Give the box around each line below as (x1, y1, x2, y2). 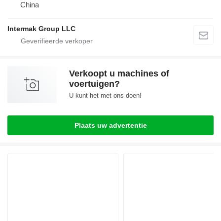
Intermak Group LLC (7, 24, 75, 33)
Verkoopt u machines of (69, 68, 169, 78)
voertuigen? (69, 78, 120, 89)
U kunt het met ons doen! (69, 91, 142, 99)
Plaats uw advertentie (74, 121, 147, 129)
